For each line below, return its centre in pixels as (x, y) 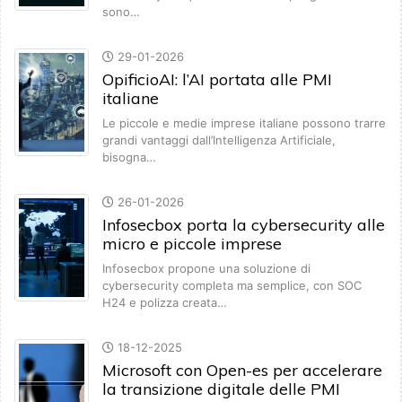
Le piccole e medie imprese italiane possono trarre (244, 123)
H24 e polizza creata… (165, 303)
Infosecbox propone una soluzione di (206, 269)
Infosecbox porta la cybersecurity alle (244, 225)
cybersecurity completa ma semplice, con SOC (232, 286)
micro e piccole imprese (192, 244)
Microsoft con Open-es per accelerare (242, 371)
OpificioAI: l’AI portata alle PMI (217, 80)
